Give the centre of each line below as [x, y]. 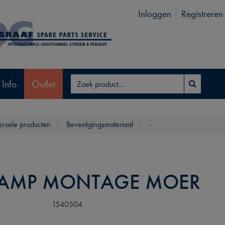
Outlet [43, 84]
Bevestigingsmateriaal [100, 124]
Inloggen [154, 14]
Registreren [202, 14]
